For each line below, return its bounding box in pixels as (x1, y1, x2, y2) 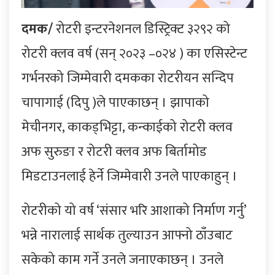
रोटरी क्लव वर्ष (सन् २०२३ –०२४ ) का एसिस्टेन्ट (21, 42, 247, 65)
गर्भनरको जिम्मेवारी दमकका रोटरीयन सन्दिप (21, 66, 234, 90)
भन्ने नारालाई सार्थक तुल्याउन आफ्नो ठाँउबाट (21, 223, 233, 247)
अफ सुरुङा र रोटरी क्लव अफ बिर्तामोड (21, 140, 207, 163)
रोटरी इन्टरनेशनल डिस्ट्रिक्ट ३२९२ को (53, 17, 230, 41)
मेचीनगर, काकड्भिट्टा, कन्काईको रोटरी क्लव (21, 115, 233, 139)
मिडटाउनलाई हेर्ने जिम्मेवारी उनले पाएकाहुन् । (21, 165, 238, 188)
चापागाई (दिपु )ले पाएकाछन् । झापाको (21, 91, 209, 114)
